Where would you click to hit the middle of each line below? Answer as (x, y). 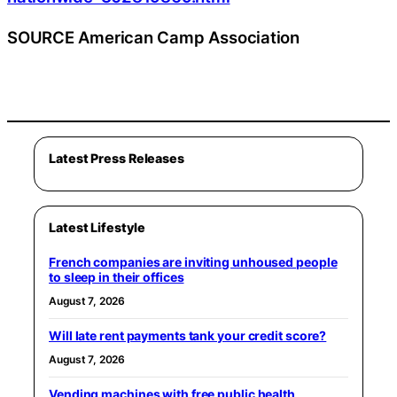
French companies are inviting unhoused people (193, 261)
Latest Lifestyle (97, 227)
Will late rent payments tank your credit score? (188, 335)
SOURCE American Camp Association (153, 37)
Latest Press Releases (117, 158)
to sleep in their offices (117, 276)
